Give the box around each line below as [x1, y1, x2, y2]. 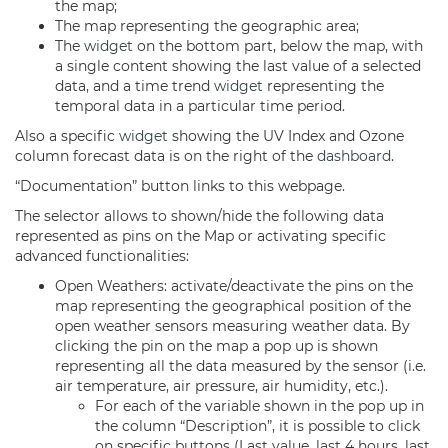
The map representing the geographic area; [55, 17, 359, 35]
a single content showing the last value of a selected [55, 57, 421, 75]
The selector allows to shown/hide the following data [15, 207, 384, 225]
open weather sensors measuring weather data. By [55, 317, 410, 335]
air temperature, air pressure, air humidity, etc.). [55, 377, 388, 395]
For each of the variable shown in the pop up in [95, 397, 424, 415]
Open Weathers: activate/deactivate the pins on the [55, 277, 413, 295]
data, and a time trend [55, 77, 214, 95]
